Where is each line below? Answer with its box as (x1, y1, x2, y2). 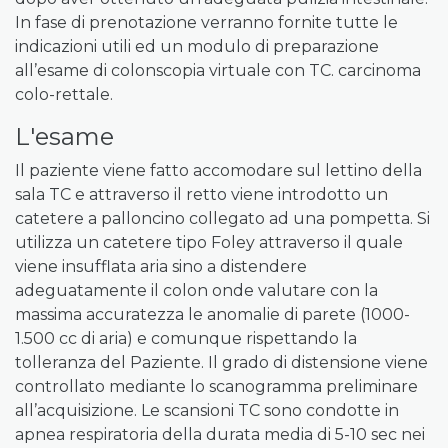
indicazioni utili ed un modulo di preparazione (15, 37, 379, 56)
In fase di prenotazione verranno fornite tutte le (15, 13, 398, 32)
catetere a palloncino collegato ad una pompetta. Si (15, 209, 430, 228)
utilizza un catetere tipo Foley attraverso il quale (15, 233, 403, 252)
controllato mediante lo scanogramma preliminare (15, 377, 418, 396)
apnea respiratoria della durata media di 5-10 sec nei (15, 425, 425, 444)
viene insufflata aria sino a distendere (15, 257, 307, 276)
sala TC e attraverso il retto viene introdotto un (15, 185, 388, 204)
